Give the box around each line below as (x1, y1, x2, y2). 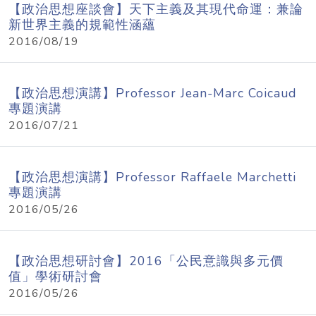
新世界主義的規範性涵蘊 (8, 16, 156, 33)
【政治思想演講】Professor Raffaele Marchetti (8, 169, 296, 186)
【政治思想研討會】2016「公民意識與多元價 (8, 253, 284, 269)
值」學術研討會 (8, 268, 102, 285)
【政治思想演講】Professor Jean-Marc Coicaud (8, 85, 296, 102)
